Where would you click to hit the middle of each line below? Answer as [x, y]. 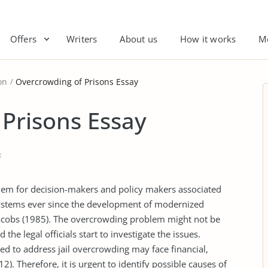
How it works [208, 39]
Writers [82, 39]
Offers [23, 39]
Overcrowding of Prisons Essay [77, 82]
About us [138, 39]
